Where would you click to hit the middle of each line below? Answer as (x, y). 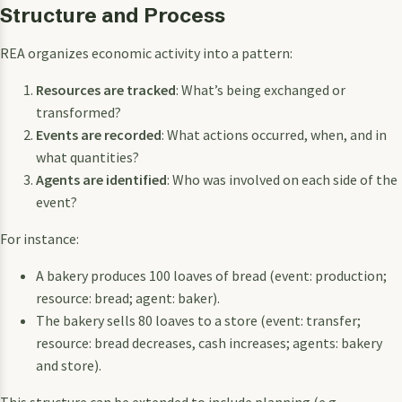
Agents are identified (101, 179)
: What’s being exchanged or (261, 89)
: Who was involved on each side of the (282, 179)
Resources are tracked (106, 89)
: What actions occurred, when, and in (274, 134)
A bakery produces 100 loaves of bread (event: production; (211, 275)
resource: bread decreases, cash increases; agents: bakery (209, 342)
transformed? (79, 112)
